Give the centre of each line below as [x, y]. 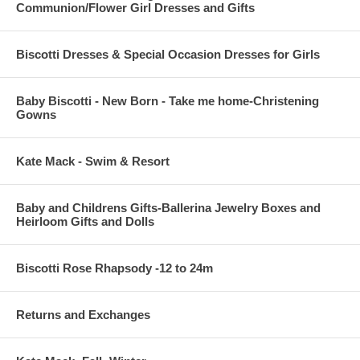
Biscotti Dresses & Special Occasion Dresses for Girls [168, 54]
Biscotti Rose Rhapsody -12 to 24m [115, 268]
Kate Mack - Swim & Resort [93, 161]
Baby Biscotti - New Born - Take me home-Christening [168, 100]
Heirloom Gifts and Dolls [85, 221]
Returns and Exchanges [83, 314]
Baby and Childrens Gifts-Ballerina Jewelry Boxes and [168, 207]
